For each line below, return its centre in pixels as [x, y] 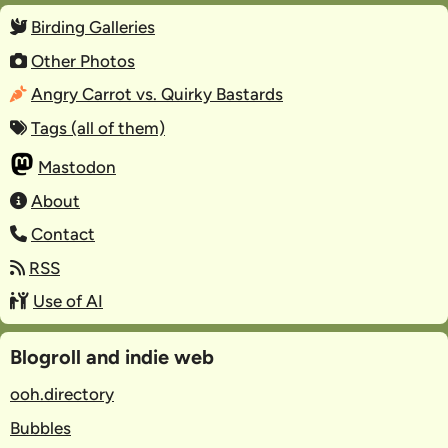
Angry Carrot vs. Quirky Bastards [157, 94]
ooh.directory [62, 394]
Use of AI [68, 301]
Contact [63, 234]
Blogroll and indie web [112, 357]
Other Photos [83, 60]
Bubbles [40, 427]
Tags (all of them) [98, 127]
